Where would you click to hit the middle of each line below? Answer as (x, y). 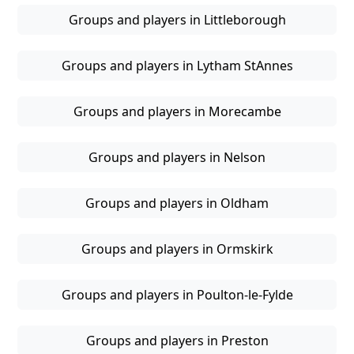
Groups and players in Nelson (177, 158)
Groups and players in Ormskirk (177, 249)
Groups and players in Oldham (177, 203)
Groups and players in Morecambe (177, 112)
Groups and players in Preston (177, 341)
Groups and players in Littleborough (177, 20)
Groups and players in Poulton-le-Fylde (177, 295)
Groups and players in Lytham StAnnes (177, 66)
